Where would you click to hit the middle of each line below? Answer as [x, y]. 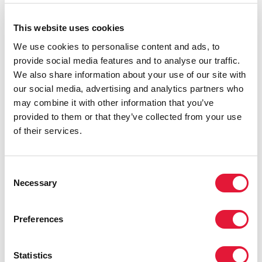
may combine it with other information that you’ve [114, 102]
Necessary [35, 182]
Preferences [39, 219]
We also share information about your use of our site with [130, 74]
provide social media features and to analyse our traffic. [127, 60]
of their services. [48, 130]
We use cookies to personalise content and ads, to [117, 46]
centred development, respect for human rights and [125, 8]
